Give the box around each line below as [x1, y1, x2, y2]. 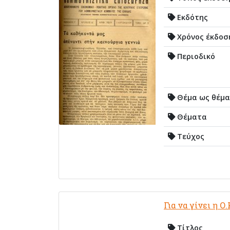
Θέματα [175, 111, 207, 122]
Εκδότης [175, 12, 208, 22]
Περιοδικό [175, 51, 215, 61]
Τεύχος [175, 131, 204, 141]
